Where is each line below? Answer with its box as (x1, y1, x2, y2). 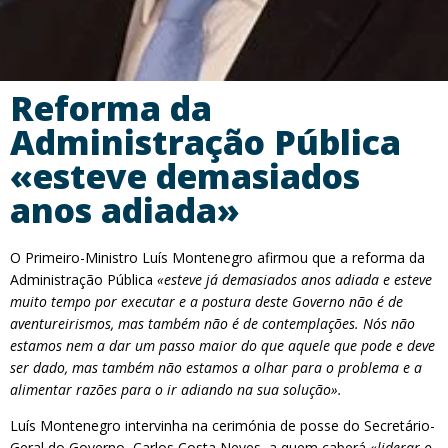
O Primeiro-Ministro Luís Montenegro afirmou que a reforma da (10, 248, 425, 267)
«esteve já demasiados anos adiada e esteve (153, 270, 432, 289)
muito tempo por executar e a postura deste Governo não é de (10, 292, 403, 311)
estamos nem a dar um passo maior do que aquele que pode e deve (10, 336, 435, 355)
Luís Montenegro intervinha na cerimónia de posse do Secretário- (10, 416, 435, 435)
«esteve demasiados (10, 153, 360, 199)
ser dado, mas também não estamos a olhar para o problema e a (10, 358, 422, 377)
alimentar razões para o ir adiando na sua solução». (10, 380, 342, 399)
